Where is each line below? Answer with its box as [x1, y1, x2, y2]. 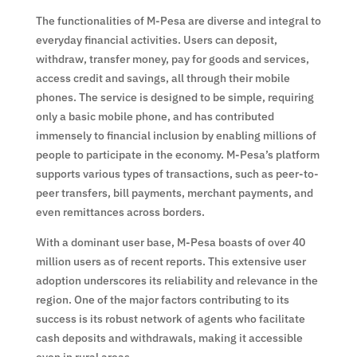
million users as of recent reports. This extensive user [35, 253, 306, 269]
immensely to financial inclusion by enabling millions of [35, 127, 316, 143]
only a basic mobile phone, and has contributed [35, 108, 274, 124]
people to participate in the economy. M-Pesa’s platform [35, 147, 320, 162]
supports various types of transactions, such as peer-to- [35, 166, 319, 181]
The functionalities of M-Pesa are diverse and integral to [35, 13, 321, 28]
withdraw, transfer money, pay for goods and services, [35, 51, 309, 66]
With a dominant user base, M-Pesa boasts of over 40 [35, 234, 305, 249]
